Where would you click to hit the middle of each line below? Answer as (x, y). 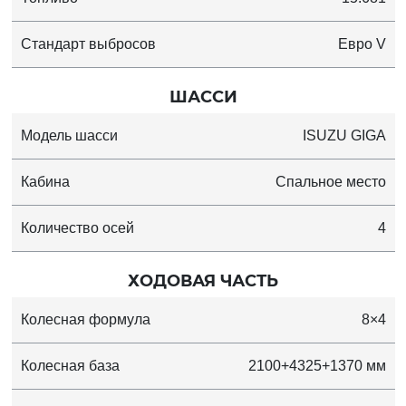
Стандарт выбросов (88, 44)
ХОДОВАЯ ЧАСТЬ (203, 281)
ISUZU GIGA (344, 136)
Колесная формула (85, 320)
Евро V (362, 44)
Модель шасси (69, 136)
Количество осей (77, 228)
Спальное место (330, 182)
